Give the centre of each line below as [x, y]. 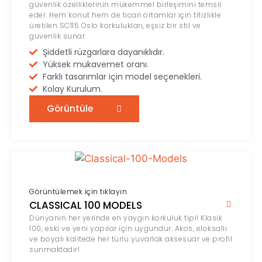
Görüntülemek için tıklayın [78, 191]
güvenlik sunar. [58, 36]
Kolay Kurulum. [72, 89]
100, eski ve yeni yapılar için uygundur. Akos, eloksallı [128, 228]
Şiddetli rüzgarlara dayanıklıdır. [103, 52]
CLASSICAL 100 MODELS [86, 205]
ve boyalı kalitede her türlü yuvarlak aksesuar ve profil [131, 239]
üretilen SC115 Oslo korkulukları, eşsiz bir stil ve [115, 25]
